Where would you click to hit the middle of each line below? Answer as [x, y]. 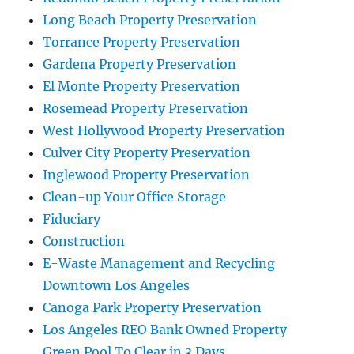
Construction [84, 241]
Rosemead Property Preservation [146, 109]
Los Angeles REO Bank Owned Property [165, 330]
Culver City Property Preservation [147, 153]
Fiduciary [72, 219]
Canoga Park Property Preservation [153, 308]
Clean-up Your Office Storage [135, 197]
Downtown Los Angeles [117, 286]
